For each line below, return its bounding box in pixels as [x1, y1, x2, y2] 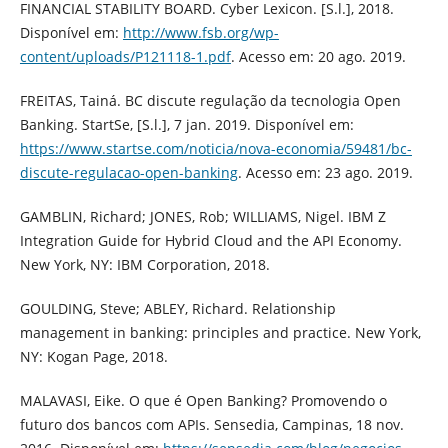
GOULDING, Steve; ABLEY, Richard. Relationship [19, 299, 336, 319]
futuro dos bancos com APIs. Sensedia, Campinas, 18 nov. [19, 415, 404, 435]
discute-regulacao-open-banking [19, 163, 238, 183]
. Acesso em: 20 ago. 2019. [230, 47, 406, 67]
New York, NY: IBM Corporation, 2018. [19, 255, 270, 275]
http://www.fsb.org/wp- [122, 23, 279, 43]
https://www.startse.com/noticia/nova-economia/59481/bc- [19, 139, 412, 159]
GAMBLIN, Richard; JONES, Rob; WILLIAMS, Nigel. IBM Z [19, 207, 386, 227]
